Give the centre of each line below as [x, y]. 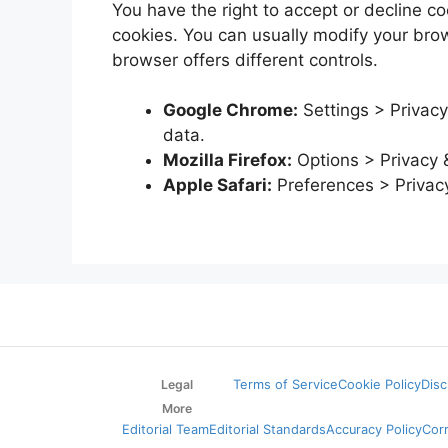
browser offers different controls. [245, 59]
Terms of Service [285, 384]
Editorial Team [165, 429]
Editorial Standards [267, 429]
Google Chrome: [230, 110]
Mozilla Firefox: [227, 160]
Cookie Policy [379, 384]
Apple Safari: [217, 185]
